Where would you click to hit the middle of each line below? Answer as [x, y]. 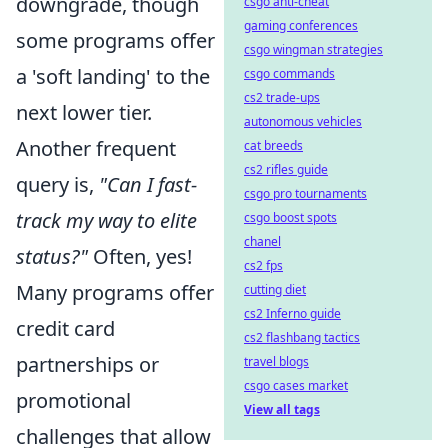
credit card [65, 328]
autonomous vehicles [303, 121]
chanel [262, 241]
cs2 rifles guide [286, 169]
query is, [57, 184]
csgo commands [289, 73]
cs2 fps [263, 265]
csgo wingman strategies [313, 49]
